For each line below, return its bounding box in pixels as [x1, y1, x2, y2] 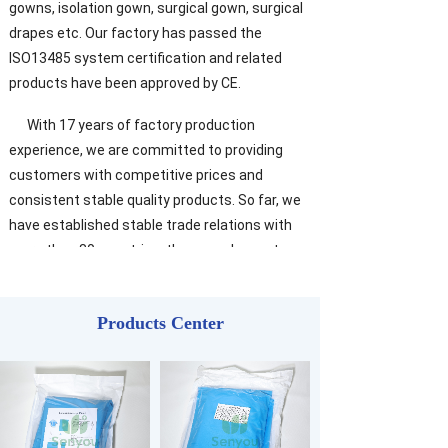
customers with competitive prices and [9, 167, 263, 183]
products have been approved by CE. [9, 75, 244, 91]
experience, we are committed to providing [9, 142, 283, 158]
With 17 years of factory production [9, 117, 255, 133]
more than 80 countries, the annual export [9, 242, 279, 258]
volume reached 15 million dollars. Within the [9, 267, 292, 283]
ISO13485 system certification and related [9, 50, 282, 66]
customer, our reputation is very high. [9, 292, 247, 308]
